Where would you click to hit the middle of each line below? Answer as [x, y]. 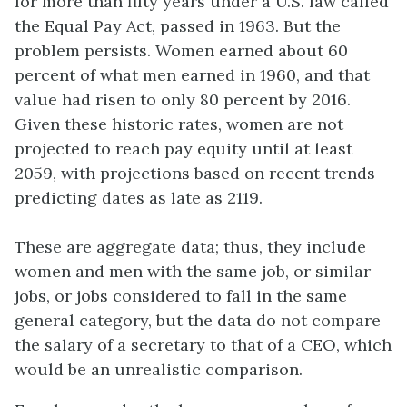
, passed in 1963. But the [246, 26]
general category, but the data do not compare [198, 321]
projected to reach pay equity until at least [184, 149]
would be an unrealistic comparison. [159, 370]
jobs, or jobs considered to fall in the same [181, 296]
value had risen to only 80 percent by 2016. [183, 100]
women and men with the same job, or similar [193, 272]
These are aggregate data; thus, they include [190, 247]
